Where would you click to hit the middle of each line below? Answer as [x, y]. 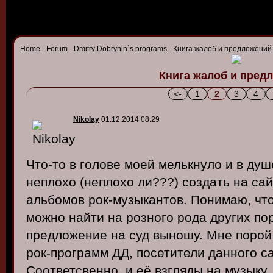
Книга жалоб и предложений [222, 49]
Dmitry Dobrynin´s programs [120, 49]
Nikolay [86, 119]
